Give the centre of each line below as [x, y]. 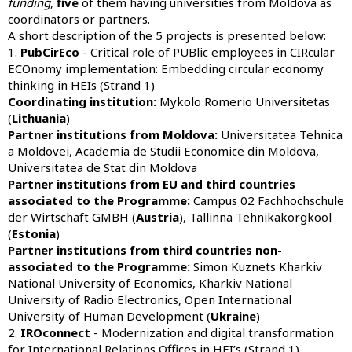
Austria [158, 216]
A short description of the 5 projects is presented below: [167, 35]
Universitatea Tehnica [282, 134]
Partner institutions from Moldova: [114, 134]
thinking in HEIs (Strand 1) [81, 84]
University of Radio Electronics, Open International [150, 299]
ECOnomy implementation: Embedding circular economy [166, 68]
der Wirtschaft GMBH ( [72, 216]
